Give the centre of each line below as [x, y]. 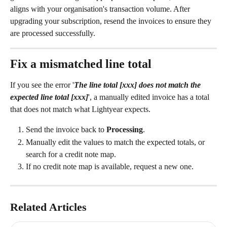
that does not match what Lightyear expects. [80, 109]
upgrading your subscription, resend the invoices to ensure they [112, 21]
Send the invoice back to [66, 130]
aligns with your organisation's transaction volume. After [101, 9]
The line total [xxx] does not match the [138, 85]
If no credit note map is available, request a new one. [110, 166]
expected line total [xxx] [49, 97]
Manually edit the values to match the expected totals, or [116, 142]
